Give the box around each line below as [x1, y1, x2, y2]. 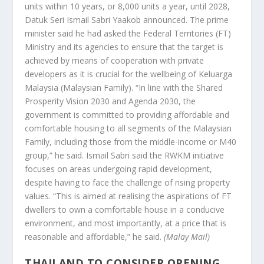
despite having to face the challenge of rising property [25, 177, 230, 189]
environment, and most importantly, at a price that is [25, 217, 227, 229]
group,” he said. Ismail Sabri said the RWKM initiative [25, 150, 225, 161]
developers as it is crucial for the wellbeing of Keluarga [25, 68, 233, 80]
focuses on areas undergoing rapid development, [25, 163, 213, 175]
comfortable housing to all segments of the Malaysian [25, 123, 232, 134]
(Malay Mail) [164, 231, 210, 243]
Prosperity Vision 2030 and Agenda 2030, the [25, 95, 196, 107]
